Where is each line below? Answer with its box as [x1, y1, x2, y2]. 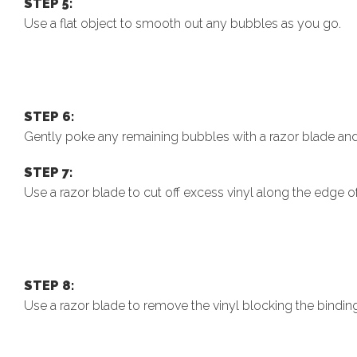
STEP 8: [24, 277, 74, 293]
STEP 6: [24, 108, 74, 124]
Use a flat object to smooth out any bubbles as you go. [24, 15, 341, 31]
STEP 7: [24, 164, 73, 180]
